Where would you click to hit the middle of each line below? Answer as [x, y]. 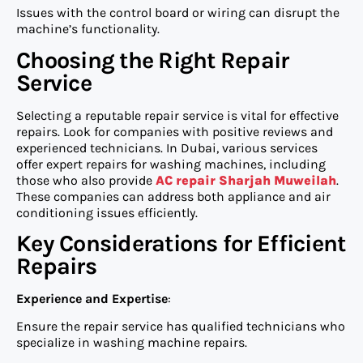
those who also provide [86, 180]
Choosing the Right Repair [153, 60]
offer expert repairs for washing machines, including [171, 164]
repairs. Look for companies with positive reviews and [175, 131]
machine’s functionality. [88, 29]
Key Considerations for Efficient [181, 244]
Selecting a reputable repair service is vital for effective [177, 115]
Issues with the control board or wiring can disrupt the [178, 13]
